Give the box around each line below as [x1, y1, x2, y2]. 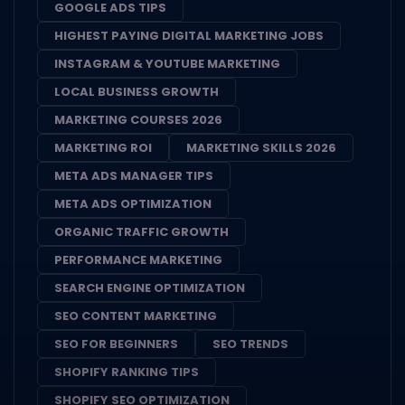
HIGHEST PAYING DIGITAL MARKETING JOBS [54, 26, 324, 44]
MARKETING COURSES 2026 [54, 110, 222, 128]
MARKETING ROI [54, 138, 152, 156]
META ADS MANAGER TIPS [54, 166, 213, 184]
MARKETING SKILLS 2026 [186, 138, 336, 156]
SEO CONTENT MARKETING [54, 306, 217, 325]
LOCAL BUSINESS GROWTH [54, 82, 219, 100]
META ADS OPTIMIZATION [54, 194, 212, 212]
